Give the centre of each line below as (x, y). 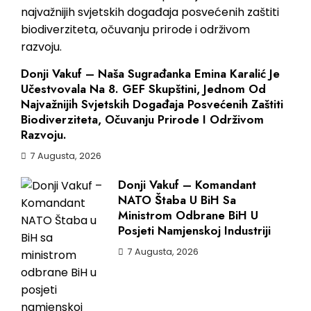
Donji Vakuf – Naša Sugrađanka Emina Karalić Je (150, 73)
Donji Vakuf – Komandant (187, 184)
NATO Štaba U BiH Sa (177, 200)
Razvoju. (44, 134)
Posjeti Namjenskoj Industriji (194, 230)
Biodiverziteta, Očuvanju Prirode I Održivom (142, 119)
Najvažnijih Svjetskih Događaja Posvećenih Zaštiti (152, 104)
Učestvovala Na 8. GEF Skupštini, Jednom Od (143, 89)
